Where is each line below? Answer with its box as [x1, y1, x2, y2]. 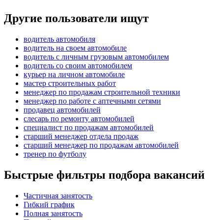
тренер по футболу [24, 149, 86, 158]
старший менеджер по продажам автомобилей [24, 140, 179, 149]
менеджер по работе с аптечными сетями [24, 96, 161, 105]
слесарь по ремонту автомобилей [24, 114, 135, 123]
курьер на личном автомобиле [24, 70, 125, 79]
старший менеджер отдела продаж [24, 132, 138, 140]
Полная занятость [24, 209, 82, 218]
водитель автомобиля [24, 34, 95, 43]
